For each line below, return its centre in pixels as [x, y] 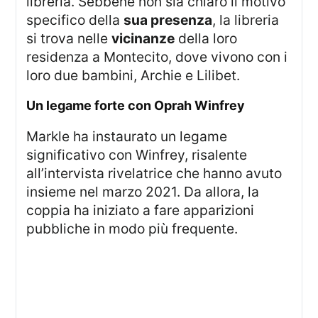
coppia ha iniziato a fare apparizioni [141, 210]
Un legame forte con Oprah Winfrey [141, 106]
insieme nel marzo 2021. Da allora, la [143, 191]
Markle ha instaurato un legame [33, 136]
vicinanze [143, 39]
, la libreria [246, 20]
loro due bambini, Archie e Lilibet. [133, 76]
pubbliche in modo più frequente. [132, 228]
